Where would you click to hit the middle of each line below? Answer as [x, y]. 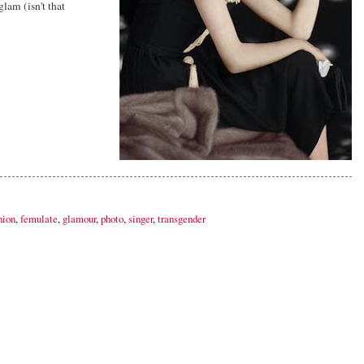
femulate [39, 219]
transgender [182, 219]
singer [141, 219]
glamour [79, 219]
